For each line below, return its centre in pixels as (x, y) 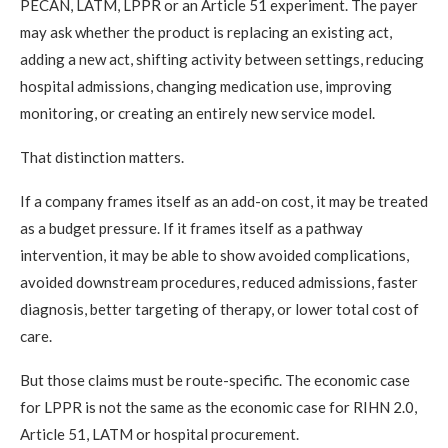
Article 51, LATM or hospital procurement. (159, 434)
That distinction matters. (102, 157)
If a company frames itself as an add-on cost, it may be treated (224, 201)
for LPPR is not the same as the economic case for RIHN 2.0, (218, 407)
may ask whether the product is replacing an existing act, (206, 32)
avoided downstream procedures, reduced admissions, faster (219, 282)
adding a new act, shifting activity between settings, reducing (222, 59)
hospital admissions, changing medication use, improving (206, 86)
